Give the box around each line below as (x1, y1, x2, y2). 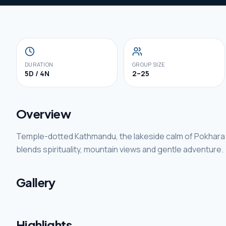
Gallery (16, 175, 55, 190)
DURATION (25, 61, 53, 68)
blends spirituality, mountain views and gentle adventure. (16, 144, 223, 155)
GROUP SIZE (132, 61, 165, 68)
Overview (16, 106, 71, 121)
